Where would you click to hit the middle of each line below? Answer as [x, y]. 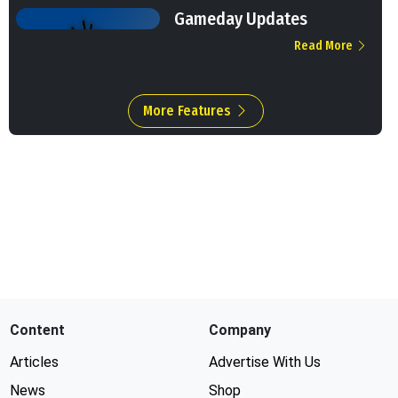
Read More [325, 46]
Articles [35, 362]
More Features [188, 111]
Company [239, 330]
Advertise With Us [264, 362]
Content [38, 330]
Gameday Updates [240, 19]
